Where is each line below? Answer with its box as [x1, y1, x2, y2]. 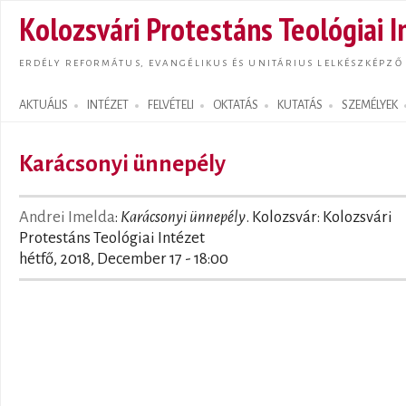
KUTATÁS [277, 99, 323, 111]
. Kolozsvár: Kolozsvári [246, 208, 392, 226]
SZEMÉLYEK [342, 99, 398, 111]
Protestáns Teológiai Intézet [19, 229, 205, 246]
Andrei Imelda [19, 208, 115, 226]
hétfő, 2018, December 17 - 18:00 [19, 250, 228, 267]
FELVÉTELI [148, 99, 194, 111]
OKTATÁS [213, 99, 258, 111]
